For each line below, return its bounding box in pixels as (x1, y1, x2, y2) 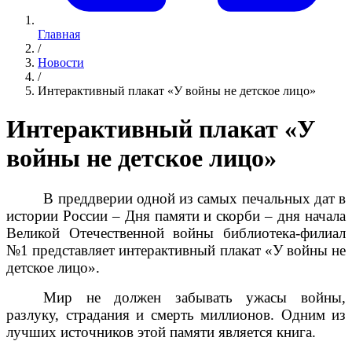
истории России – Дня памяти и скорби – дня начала (6, 207, 346, 224)
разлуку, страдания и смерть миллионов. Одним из (6, 306, 346, 323)
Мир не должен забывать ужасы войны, (43, 288, 346, 306)
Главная (38, 27, 80, 41)
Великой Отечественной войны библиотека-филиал (6, 224, 346, 241)
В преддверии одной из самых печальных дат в (43, 189, 346, 207)
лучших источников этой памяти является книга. (6, 323, 320, 340)
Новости (38, 56, 84, 69)
